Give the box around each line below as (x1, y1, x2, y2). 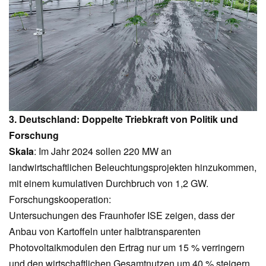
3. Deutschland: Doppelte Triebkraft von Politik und (9, 112, 238, 126)
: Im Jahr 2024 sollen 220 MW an (34, 144, 172, 159)
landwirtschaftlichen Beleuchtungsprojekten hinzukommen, (9, 160, 256, 175)
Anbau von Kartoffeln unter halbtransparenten (9, 224, 201, 239)
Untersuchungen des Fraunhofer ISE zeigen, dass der (9, 208, 235, 223)
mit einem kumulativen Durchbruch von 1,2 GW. (9, 176, 208, 191)
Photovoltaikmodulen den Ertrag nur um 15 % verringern (9, 240, 245, 255)
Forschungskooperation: (9, 192, 111, 207)
